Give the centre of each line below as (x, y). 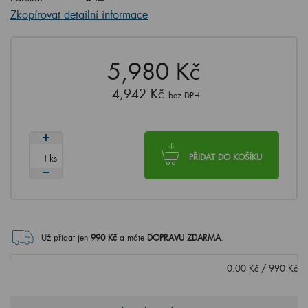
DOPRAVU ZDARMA (184, 238)
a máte (133, 238)
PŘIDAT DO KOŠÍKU (225, 157)
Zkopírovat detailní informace (79, 14)
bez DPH (184, 95)
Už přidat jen (65, 238)
